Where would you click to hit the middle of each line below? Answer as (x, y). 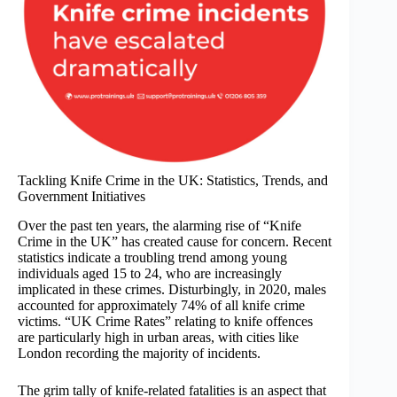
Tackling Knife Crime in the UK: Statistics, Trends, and (173, 180)
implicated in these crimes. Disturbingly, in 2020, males (172, 289)
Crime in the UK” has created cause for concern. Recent (175, 241)
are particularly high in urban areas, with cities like (158, 337)
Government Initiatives (82, 196)
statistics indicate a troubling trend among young (152, 257)
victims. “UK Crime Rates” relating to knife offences (165, 321)
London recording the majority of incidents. (139, 353)
